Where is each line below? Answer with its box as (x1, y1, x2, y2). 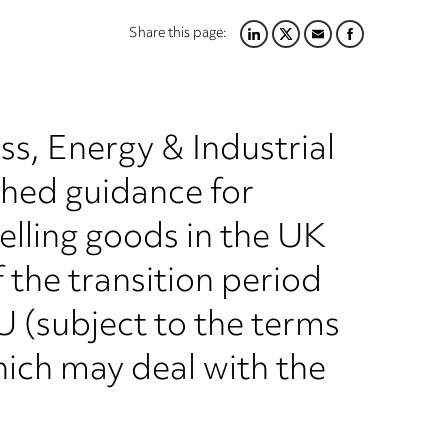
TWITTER (250, 28, 327, 63)
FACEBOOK (314, 28, 406, 63)
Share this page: (129, 19, 227, 48)
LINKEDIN (218, 28, 296, 63)
